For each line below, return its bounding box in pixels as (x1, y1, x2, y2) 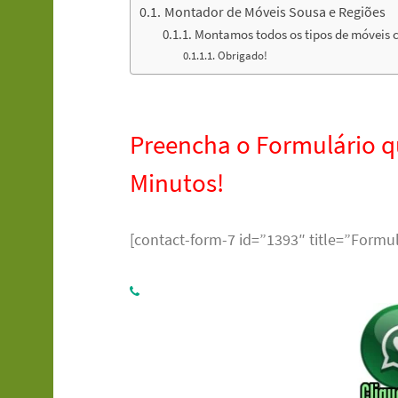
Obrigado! (217, 47, 267, 63)
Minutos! (130, 166, 225, 199)
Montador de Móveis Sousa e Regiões (163, 2, 386, 20)
